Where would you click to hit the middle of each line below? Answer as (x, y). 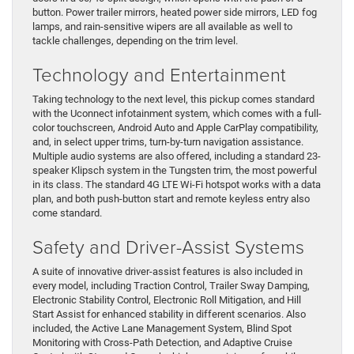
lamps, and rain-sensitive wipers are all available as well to (162, 27)
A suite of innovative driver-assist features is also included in (168, 272)
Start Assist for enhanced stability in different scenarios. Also (169, 314)
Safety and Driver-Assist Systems (168, 247)
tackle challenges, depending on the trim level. (135, 41)
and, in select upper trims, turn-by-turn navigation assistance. (168, 142)
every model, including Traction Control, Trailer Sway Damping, (171, 286)
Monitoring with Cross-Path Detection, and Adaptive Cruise (162, 343)
